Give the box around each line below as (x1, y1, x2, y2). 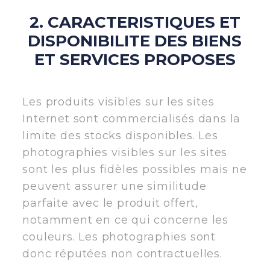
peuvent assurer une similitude (22, 179, 207, 193)
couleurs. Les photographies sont (22, 230, 216, 243)
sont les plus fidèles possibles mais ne (22, 162, 247, 176)
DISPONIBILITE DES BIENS (28, 31, 242, 51)
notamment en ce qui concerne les (22, 213, 228, 227)
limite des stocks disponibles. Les (22, 128, 218, 142)
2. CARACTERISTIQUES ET (29, 12, 240, 32)
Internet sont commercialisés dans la (22, 111, 241, 125)
